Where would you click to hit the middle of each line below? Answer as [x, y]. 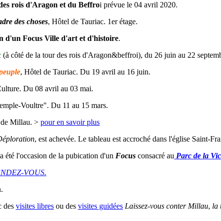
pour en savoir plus [70, 122]
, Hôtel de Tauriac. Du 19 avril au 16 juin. [85, 72]
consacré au [156, 156]
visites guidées [100, 206]
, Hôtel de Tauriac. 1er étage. [93, 22]
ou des [66, 206]
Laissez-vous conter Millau [166, 206]
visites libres [35, 206]
